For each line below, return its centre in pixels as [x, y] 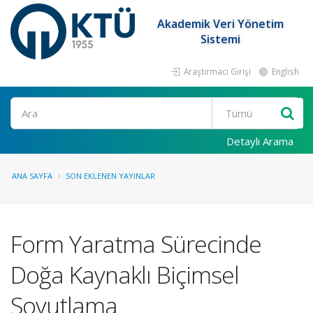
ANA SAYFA [32, 176]
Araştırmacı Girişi [216, 71]
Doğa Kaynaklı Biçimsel [125, 275]
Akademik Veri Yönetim [221, 24]
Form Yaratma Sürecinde [136, 244]
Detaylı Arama [260, 141]
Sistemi [221, 39]
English [284, 71]
